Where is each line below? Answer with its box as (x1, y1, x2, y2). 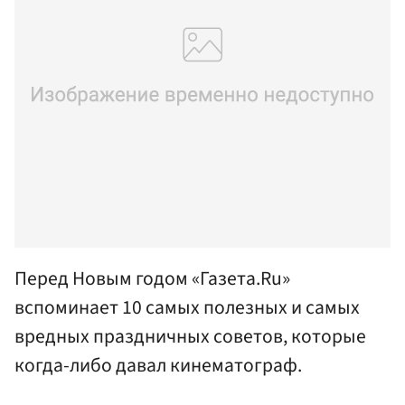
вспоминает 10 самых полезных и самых (14, 293, 360, 322)
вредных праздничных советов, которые (14, 322, 366, 351)
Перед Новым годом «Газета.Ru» (14, 264, 290, 293)
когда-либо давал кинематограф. (14, 351, 302, 380)
